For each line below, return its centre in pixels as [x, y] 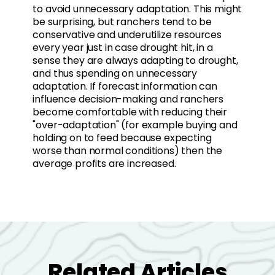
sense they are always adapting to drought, [135, 61]
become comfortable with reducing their [130, 112]
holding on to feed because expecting [122, 138]
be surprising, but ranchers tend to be [122, 22]
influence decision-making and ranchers [128, 99]
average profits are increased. [104, 164]
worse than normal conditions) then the [128, 151]
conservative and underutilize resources [127, 35]
